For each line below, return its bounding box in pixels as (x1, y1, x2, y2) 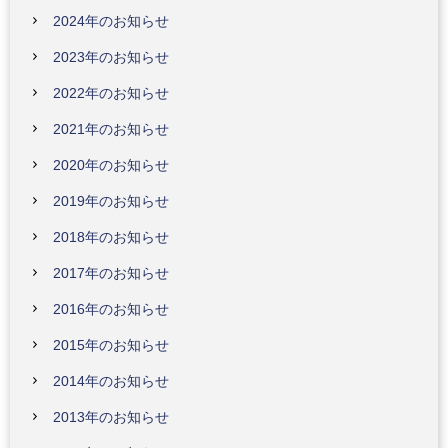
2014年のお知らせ (53, 373, 169, 389)
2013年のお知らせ (53, 409, 169, 425)
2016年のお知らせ (53, 301, 169, 317)
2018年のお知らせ (53, 229, 169, 245)
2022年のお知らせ (53, 85, 169, 101)
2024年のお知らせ (53, 13, 169, 29)
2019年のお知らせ (53, 193, 169, 209)
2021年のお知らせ (53, 121, 169, 137)
